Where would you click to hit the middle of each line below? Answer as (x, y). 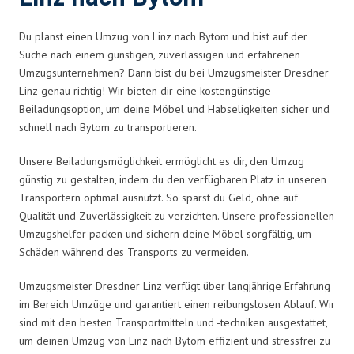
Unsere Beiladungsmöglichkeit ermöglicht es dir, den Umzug (162, 161)
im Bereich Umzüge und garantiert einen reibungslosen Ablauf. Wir (177, 304)
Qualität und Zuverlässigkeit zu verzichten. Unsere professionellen (177, 215)
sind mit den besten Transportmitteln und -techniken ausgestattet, (173, 322)
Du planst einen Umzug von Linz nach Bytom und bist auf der (163, 36)
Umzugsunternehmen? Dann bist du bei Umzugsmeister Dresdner (174, 72)
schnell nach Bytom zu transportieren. (108, 127)
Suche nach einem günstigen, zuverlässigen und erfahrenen (160, 54)
